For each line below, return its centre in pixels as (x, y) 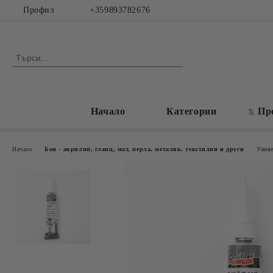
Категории (192, 111)
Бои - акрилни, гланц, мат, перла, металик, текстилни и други (144, 149)
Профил (39, 10)
